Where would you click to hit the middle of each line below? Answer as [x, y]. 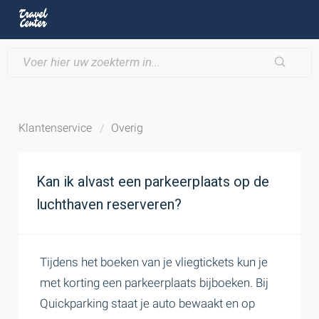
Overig [127, 128]
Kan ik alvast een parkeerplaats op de [153, 182]
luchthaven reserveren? [109, 204]
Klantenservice [55, 128]
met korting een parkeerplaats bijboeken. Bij [154, 283]
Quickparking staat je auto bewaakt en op [147, 303]
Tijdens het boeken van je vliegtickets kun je [154, 262]
